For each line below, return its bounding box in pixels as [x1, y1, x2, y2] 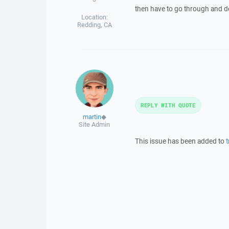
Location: [81, 13, 108, 21]
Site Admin [79, 120, 110, 129]
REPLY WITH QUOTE [140, 101, 196, 109]
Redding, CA [77, 20, 112, 29]
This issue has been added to [134, 136, 226, 146]
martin [82, 112, 101, 121]
